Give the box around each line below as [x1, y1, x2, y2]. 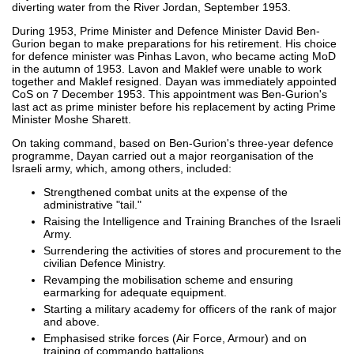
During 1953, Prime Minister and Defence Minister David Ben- [12, 24, 320, 37]
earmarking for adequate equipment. [43, 285, 227, 299]
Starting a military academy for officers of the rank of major [43, 302, 337, 315]
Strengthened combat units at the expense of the [43, 185, 288, 198]
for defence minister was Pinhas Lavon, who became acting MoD [12, 49, 336, 62]
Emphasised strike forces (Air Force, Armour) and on [43, 331, 307, 345]
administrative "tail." [43, 198, 141, 211]
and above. [43, 314, 100, 328]
